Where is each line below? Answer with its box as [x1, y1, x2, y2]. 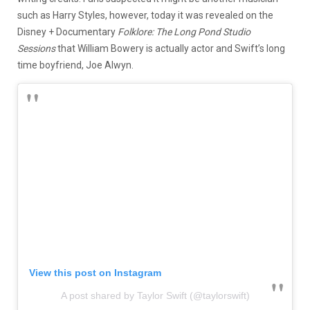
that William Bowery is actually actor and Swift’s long [55, 42, 285, 54]
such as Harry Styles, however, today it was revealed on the [17, 9, 273, 21]
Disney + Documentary [17, 26, 118, 37]
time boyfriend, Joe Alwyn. [17, 59, 134, 71]
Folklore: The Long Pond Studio [118, 26, 250, 37]
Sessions [17, 42, 55, 54]
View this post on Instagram [29, 267, 161, 279]
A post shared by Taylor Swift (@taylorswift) [60, 290, 250, 302]
